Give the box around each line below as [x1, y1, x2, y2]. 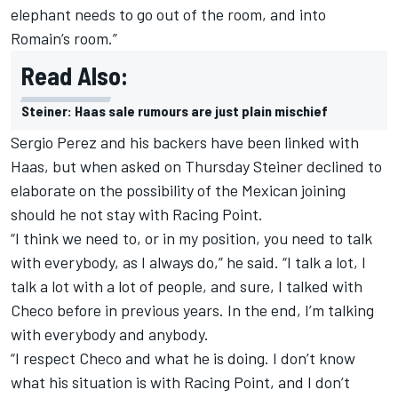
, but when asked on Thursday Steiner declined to [44, 155, 382, 176]
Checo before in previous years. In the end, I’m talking [11, 299, 374, 320]
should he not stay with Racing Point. [11, 203, 263, 224]
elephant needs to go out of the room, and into [11, 4, 326, 24]
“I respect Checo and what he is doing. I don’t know [11, 347, 355, 368]
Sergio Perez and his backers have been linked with [11, 131, 359, 152]
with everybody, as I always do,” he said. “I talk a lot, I [11, 251, 366, 272]
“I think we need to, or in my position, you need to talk [11, 227, 372, 248]
